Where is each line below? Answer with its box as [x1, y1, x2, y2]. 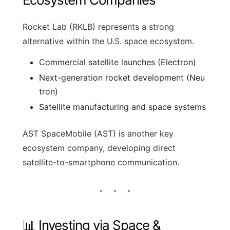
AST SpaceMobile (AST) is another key [23, 128, 174, 139]
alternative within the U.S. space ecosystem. [23, 35, 194, 46]
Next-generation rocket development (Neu [39, 72, 205, 83]
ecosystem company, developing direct [23, 142, 176, 153]
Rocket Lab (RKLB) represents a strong [23, 21, 174, 32]
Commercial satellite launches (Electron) [39, 56, 196, 67]
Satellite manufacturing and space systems [39, 101, 206, 112]
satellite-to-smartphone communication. [23, 157, 179, 167]
